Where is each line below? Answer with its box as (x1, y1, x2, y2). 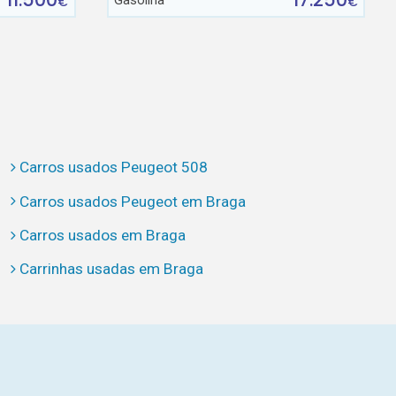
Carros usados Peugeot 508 (19, 158, 208, 177)
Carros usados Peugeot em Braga (19, 192, 246, 210)
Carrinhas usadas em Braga (19, 260, 203, 278)
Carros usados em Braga (19, 225, 186, 244)
